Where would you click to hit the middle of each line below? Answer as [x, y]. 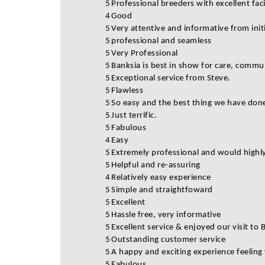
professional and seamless [161, 41]
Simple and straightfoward [162, 190]
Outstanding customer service [169, 240]
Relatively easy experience [162, 178]
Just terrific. [134, 116]
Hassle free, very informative [167, 215]
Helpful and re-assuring [157, 165]
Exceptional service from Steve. [171, 78]
